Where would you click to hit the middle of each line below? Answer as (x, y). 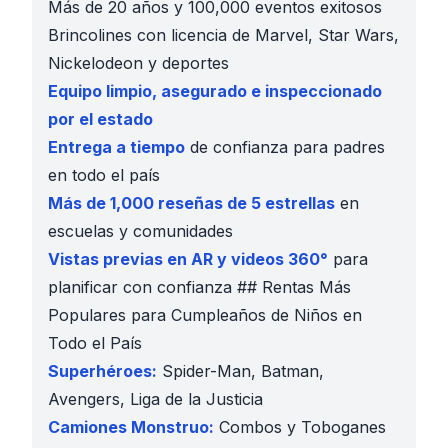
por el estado (100, 119)
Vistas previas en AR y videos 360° (188, 259)
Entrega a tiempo (116, 147)
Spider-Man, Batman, (240, 371)
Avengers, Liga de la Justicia (155, 399)
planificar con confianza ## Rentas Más (199, 287)
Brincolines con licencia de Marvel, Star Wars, (223, 35)
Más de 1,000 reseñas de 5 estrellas (191, 203)
